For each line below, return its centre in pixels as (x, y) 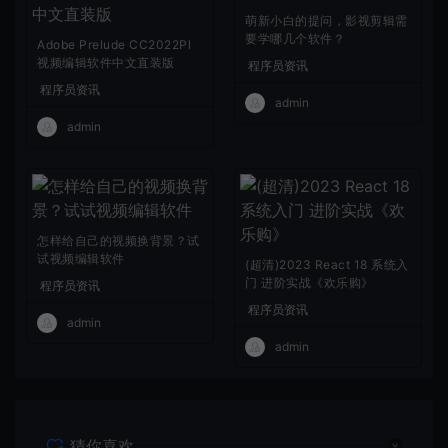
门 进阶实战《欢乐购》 (309, 282)
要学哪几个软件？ (295, 38)
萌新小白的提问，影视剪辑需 (326, 20)
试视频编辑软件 (81, 258)
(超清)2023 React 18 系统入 (327, 264)
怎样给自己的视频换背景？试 (118, 240)
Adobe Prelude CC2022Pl (114, 44)
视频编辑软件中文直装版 (106, 62)
